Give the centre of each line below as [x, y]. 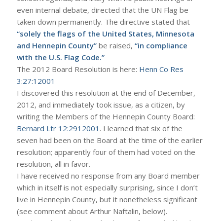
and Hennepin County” [56, 46]
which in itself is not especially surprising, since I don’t [107, 188]
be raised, [115, 46]
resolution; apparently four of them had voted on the [106, 152]
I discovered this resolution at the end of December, [106, 93]
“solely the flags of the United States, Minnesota [105, 34]
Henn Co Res [161, 69]
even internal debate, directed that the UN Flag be [102, 10]
